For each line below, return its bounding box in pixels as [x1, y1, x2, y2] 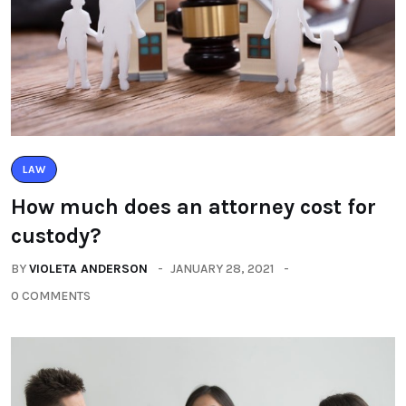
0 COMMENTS [11, 288, 91, 304]
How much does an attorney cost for [11, 194, 376, 219]
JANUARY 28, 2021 [170, 261, 274, 276]
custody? [11, 223, 101, 248]
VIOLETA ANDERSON [29, 261, 148, 276]
